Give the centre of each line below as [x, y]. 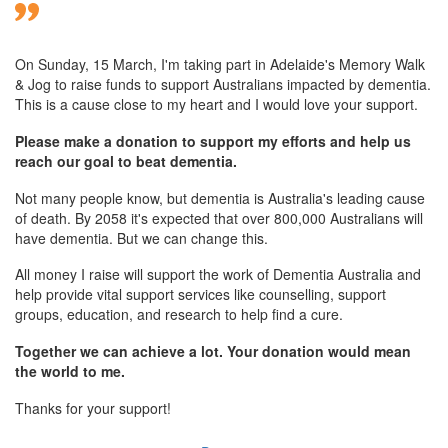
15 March [123, 63]
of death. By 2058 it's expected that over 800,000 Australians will [219, 217]
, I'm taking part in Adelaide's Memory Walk [289, 63]
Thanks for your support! [93, 407]
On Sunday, [54, 63]
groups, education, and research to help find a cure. [179, 314]
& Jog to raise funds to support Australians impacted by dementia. [223, 83]
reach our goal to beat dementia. [126, 160]
